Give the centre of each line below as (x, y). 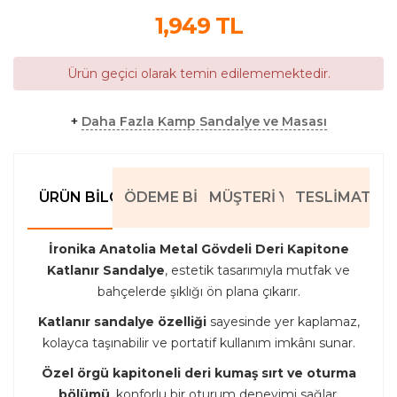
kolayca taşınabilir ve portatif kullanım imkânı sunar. (198, 343)
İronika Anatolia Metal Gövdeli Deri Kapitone (198, 249)
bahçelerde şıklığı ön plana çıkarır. (198, 291)
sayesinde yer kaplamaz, (283, 321)
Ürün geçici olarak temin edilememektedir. (198, 73)
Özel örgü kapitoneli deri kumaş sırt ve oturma (198, 373)
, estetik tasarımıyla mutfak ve (257, 270)
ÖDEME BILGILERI (189, 197)
